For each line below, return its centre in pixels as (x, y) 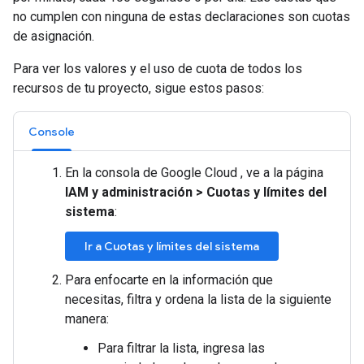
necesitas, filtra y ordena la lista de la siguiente (198, 299)
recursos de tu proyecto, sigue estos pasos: (139, 88)
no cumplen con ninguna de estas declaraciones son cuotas (182, 17)
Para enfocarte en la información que (169, 280)
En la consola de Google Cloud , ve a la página (194, 173)
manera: (87, 319)
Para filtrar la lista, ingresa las (181, 348)
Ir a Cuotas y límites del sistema (172, 246)
